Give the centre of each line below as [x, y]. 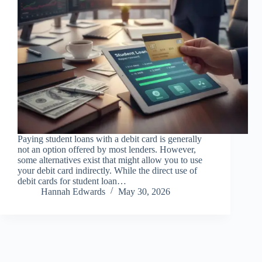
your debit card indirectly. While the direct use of [107, 171]
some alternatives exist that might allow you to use [110, 160]
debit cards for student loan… [72, 181]
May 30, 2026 [144, 192]
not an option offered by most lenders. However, [107, 150]
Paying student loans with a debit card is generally [110, 139]
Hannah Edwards [73, 192]
